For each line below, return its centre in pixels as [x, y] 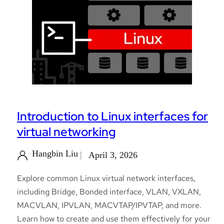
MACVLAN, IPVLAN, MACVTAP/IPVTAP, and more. [109, 205]
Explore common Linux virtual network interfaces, [106, 178]
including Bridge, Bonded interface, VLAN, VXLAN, [109, 192]
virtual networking [66, 131]
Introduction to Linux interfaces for [112, 116]
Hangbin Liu [55, 154]
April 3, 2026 [113, 155]
